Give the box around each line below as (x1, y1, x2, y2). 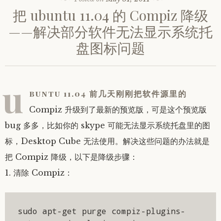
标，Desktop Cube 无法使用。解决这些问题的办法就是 (5, 136, 210, 146)
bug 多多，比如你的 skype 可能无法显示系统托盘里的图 (5, 120, 210, 130)
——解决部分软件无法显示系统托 (8, 22, 213, 40)
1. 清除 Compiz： (5, 167, 73, 178)
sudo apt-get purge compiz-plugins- (17, 206, 185, 217)
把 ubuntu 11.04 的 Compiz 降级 (13, 5, 208, 24)
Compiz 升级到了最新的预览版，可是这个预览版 (29, 104, 207, 114)
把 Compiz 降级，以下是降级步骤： (5, 151, 138, 162)
